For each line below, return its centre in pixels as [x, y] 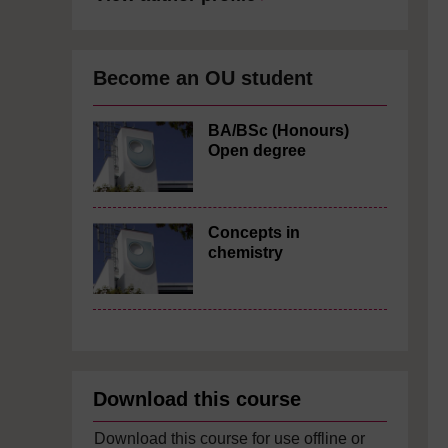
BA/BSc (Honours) [278, 130]
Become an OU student [203, 78]
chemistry [245, 252]
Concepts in [254, 232]
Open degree [257, 150]
